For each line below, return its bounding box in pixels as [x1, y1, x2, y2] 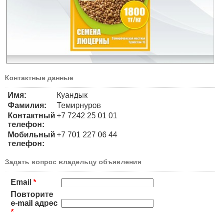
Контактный [8, 111, 55, 120]
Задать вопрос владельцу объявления [5, 157, 141, 166]
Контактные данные [5, 73, 73, 82]
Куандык [57, 90, 88, 99]
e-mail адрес [11, 198, 58, 207]
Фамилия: [8, 101, 46, 109]
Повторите [11, 190, 53, 198]
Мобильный [8, 130, 55, 139]
